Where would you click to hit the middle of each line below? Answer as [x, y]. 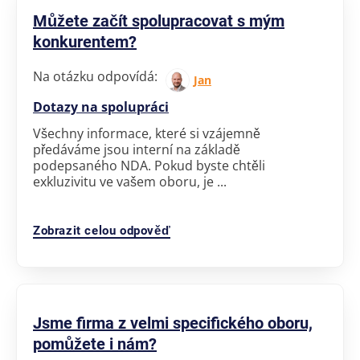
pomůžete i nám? [95, 344]
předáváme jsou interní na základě [137, 149]
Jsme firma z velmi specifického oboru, [173, 323]
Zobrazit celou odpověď [102, 230]
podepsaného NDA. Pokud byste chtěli [149, 165]
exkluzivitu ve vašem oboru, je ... [130, 181]
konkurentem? [85, 41]
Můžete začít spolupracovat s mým [159, 20]
